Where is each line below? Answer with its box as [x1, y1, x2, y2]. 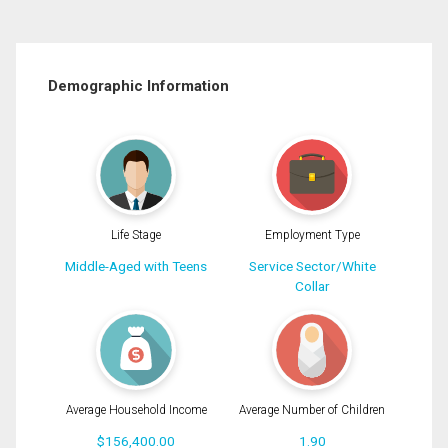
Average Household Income [65, 402, 207, 417]
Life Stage [111, 228, 161, 243]
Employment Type [264, 228, 360, 243]
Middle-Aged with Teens [65, 258, 207, 275]
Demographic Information [48, 76, 229, 95]
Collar [294, 278, 330, 295]
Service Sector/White [248, 258, 376, 275]
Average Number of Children [239, 402, 385, 417]
